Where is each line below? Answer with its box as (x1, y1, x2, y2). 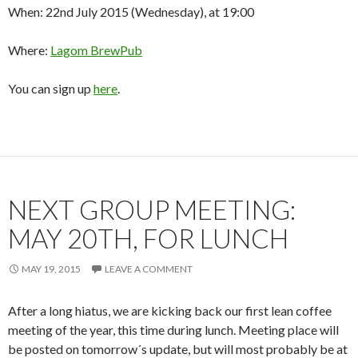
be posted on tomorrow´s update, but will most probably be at (8, 341, 348, 356)
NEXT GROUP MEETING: (8, 193, 296, 225)
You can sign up (8, 81, 93, 96)
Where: (8, 42, 50, 58)
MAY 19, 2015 (22, 263, 81, 275)
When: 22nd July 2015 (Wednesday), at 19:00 (8, 4, 254, 19)
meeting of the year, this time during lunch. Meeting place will (8, 322, 339, 337)
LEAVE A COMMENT (105, 263, 193, 275)
